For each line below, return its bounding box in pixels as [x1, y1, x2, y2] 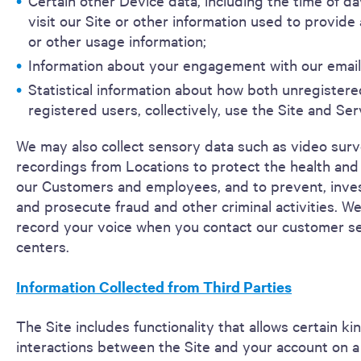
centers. [16, 236, 69, 255]
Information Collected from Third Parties [16, 276, 292, 297]
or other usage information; [28, 31, 206, 50]
